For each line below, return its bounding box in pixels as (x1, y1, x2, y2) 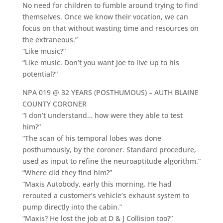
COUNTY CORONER (22, 99, 87, 109)
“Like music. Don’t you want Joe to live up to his (22, 57, 179, 67)
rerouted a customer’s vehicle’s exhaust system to (22, 190, 189, 200)
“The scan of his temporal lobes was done (22, 133, 161, 143)
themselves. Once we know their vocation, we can (22, 11, 188, 21)
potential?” (22, 69, 58, 79)
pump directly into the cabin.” (22, 202, 122, 212)
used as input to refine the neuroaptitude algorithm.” (22, 156, 201, 166)
